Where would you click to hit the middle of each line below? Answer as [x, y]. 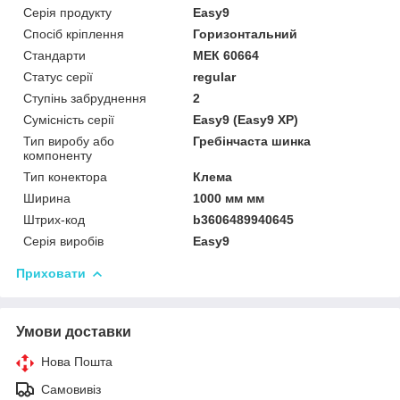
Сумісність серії [69, 119]
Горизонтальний [246, 33]
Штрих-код [54, 219]
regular [215, 76]
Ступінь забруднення [85, 98]
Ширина [47, 198]
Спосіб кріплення [74, 33]
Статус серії [58, 76]
